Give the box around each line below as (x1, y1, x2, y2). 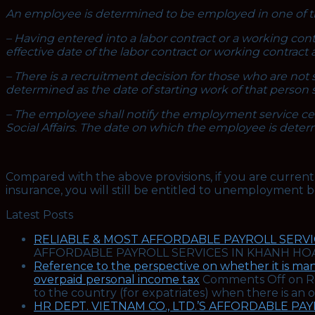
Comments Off (202, 272, 285, 286)
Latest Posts (6, 207, 73, 221)
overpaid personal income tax (34, 272, 200, 286)
